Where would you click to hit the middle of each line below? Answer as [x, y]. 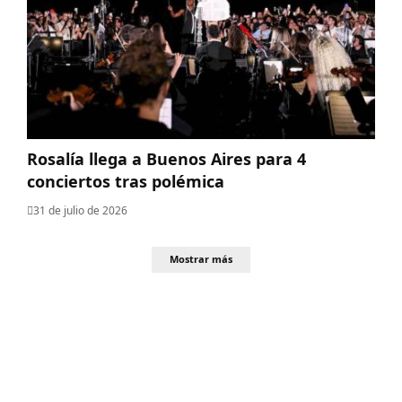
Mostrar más [201, 259]
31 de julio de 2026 [80, 210]
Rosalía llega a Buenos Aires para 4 [166, 158]
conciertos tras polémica [126, 181]
